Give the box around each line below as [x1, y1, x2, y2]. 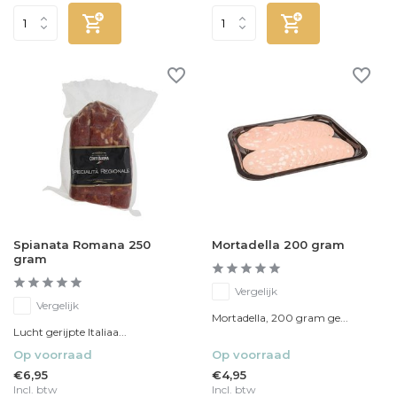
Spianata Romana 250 [13, 237, 151, 253]
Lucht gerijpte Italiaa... [13, 325, 127, 339]
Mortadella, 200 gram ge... [212, 311, 348, 325]
